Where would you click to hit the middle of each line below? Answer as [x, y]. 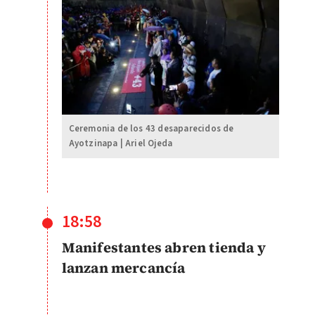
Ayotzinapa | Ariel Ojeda [121, 143]
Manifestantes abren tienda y [164, 247]
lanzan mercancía [125, 268]
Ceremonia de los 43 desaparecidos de [151, 128]
